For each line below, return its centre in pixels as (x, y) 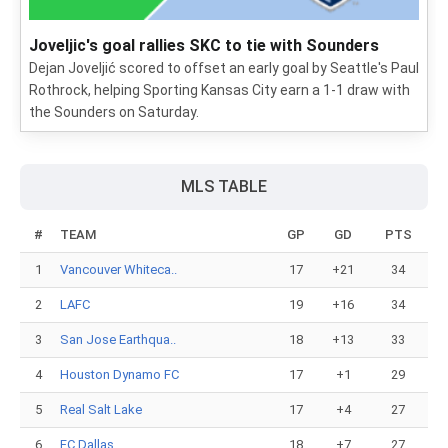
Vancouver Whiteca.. (118, 269)
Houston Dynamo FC (119, 374)
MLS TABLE (224, 186)
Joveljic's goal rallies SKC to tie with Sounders (204, 45)
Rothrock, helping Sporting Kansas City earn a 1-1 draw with (219, 90)
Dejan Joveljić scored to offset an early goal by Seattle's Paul (224, 68)
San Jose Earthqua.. (118, 339)
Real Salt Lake (101, 409)
